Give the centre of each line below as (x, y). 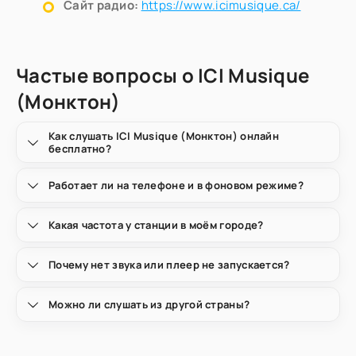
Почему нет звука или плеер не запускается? (169, 265)
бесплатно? (80, 149)
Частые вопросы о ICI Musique (163, 75)
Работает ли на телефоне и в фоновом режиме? (176, 185)
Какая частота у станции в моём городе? (156, 225)
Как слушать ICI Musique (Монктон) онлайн (164, 136)
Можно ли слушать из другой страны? (149, 304)
